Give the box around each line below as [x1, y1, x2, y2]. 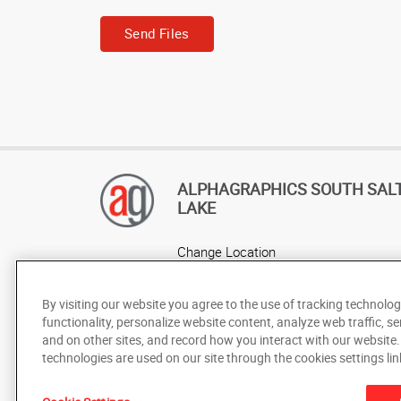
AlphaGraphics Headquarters [177, 264, 346, 283]
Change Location [177, 242, 276, 260]
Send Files [124, 24, 190, 43]
